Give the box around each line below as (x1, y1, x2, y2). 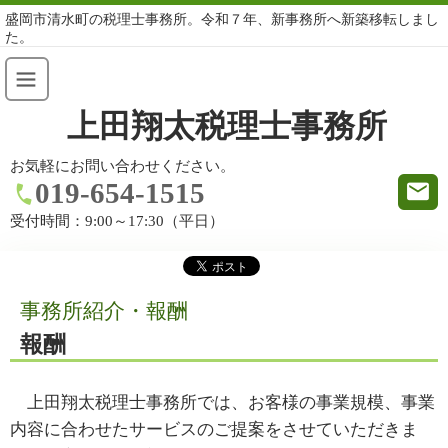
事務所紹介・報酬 (20, 299, 188, 323)
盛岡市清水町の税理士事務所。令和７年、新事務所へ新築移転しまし (5, 11, 439, 27)
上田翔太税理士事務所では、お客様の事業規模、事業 (10, 392, 435, 412)
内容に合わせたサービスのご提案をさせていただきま (10, 419, 418, 439)
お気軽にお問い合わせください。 (10, 158, 235, 174)
